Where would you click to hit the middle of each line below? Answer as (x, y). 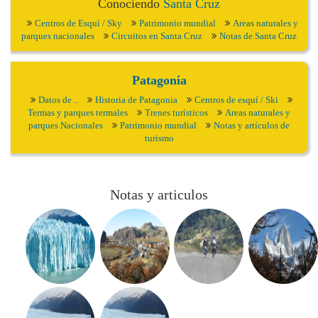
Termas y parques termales (78, 113)
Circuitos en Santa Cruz (157, 36)
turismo (159, 138)
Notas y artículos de (252, 125)
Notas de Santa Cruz (258, 36)
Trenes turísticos (176, 113)
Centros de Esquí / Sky (78, 23)
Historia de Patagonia (136, 100)
